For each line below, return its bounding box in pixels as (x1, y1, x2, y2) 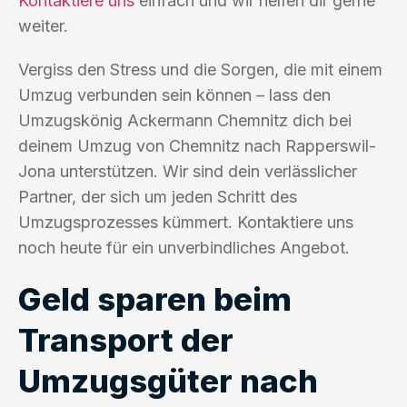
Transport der (18, 320, 233, 359)
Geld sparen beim (18, 279, 292, 318)
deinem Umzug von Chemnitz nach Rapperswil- (18, 135, 376, 155)
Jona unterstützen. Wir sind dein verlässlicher (18, 161, 357, 181)
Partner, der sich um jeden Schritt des (18, 186, 297, 206)
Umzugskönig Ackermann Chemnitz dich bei (18, 110, 352, 130)
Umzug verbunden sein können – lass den (18, 84, 331, 104)
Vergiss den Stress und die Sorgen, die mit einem (18, 59, 382, 79)
